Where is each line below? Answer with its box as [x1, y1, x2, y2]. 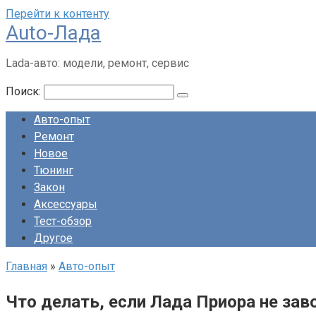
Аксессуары [34, 197, 97, 211]
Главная [6, 260, 47, 273]
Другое [34, 231, 73, 245]
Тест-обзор [34, 214, 92, 228]
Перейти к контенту [6, 7, 109, 20]
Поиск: [6, 85, 44, 98]
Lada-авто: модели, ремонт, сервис [6, 56, 189, 70]
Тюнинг [34, 164, 73, 177]
